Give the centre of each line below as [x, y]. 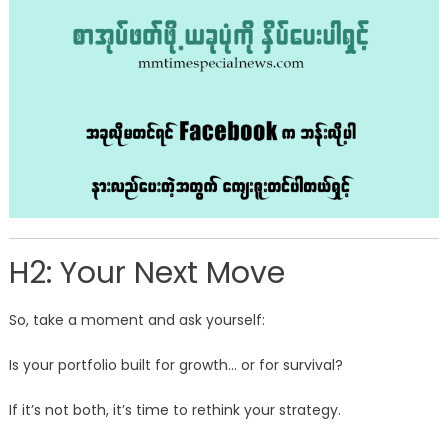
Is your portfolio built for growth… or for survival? [175, 365]
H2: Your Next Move [146, 273]
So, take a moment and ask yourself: [136, 320]
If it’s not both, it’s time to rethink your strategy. [174, 410]
